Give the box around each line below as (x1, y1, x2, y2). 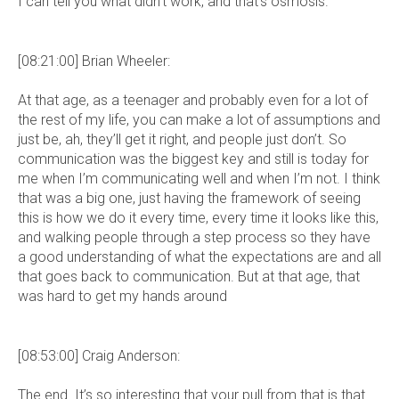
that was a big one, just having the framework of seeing (18, 190, 361, 208)
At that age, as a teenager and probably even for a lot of (18, 92, 368, 110)
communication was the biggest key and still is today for (18, 151, 369, 168)
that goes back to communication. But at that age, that (18, 268, 360, 286)
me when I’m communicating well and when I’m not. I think (18, 170, 380, 188)
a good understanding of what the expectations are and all (18, 248, 381, 266)
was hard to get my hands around (18, 288, 227, 305)
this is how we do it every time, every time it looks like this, (18, 209, 379, 227)
